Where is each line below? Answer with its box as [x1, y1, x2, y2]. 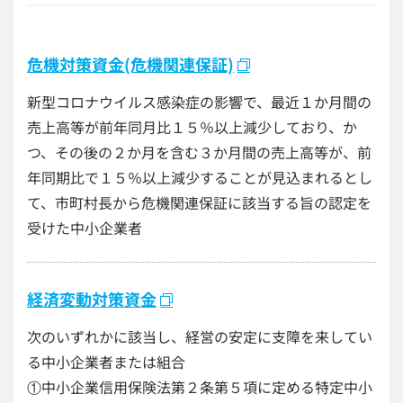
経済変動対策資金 [27, 287, 157, 310]
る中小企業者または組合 [27, 351, 185, 372]
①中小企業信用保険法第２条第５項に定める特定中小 [27, 376, 372, 398]
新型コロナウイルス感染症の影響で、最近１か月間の [27, 91, 372, 112]
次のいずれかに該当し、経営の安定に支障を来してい [27, 326, 372, 347]
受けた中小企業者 [27, 217, 142, 238]
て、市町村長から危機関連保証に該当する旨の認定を [27, 192, 372, 213]
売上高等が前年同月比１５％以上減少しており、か [27, 116, 357, 138]
